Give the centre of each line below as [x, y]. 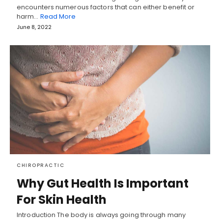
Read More [58, 16]
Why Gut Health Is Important [103, 183]
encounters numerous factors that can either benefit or [106, 7]
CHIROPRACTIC [41, 165]
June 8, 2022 [34, 27]
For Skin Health [62, 199]
